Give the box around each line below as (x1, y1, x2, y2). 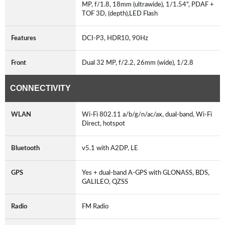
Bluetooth (11, 144, 40, 152)
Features (11, 34, 36, 42)
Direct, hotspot (82, 120, 128, 127)
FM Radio (82, 202, 111, 210)
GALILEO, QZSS (82, 178, 131, 185)
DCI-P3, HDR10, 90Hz (82, 34, 151, 42)
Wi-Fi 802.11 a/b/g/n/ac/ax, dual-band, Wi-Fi (82, 110, 212, 118)
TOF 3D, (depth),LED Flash (82, 10, 161, 17)
